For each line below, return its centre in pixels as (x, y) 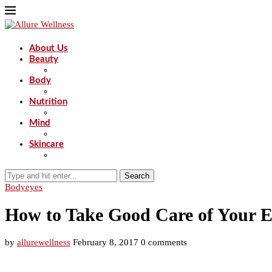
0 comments (164, 243)
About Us (49, 48)
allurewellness (44, 243)
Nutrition (48, 102)
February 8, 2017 (106, 243)
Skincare (46, 144)
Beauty (44, 59)
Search (137, 176)
